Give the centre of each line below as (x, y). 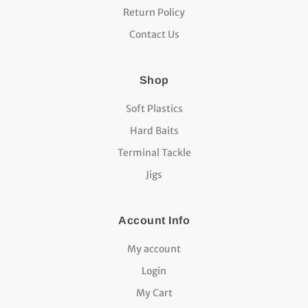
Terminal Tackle (154, 152)
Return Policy (154, 12)
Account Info (154, 220)
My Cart (154, 293)
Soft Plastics (154, 108)
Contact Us (154, 34)
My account (154, 249)
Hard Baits (154, 130)
